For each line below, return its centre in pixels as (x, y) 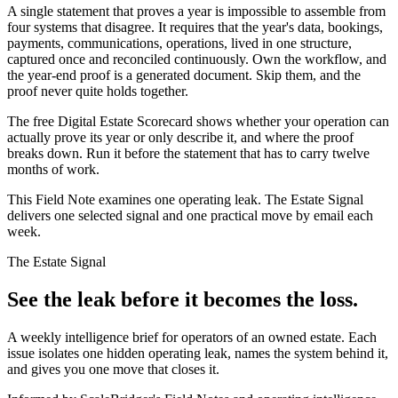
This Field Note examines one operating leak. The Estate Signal (185, 200)
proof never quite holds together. (98, 92)
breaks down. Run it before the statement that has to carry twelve (188, 154)
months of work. (53, 170)
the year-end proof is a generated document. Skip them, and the (184, 76)
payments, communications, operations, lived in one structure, (179, 44)
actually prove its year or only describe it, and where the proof (180, 138)
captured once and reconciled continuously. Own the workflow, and (197, 60)
